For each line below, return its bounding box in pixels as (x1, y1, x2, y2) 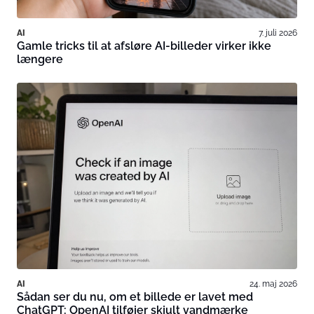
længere (17, 52, 63, 66)
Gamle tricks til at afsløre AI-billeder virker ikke (17, 39, 271, 53)
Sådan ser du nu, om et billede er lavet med (17, 290, 253, 304)
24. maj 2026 (250, 278, 297, 289)
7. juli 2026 (259, 27, 297, 38)
